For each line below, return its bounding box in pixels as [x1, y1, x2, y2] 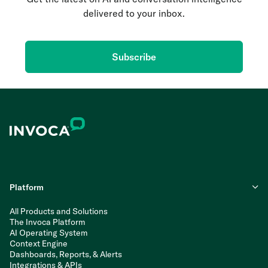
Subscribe [112, 50, 156, 63]
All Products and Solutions [10, 205, 108, 217]
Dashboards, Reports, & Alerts [10, 248, 122, 260]
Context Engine [10, 237, 68, 249]
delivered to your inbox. [83, 7, 185, 19]
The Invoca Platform [10, 216, 86, 227]
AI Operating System [10, 227, 88, 238]
